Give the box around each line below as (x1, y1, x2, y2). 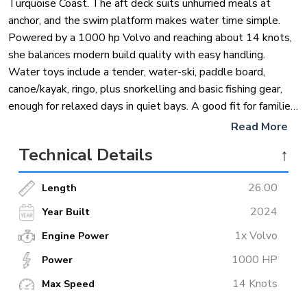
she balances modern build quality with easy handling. (8, 47, 265, 63)
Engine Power (42, 229, 109, 243)
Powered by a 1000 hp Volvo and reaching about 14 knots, (8, 30, 292, 46)
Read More (231, 119, 288, 135)
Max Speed (42, 277, 95, 291)
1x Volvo (234, 228, 278, 244)
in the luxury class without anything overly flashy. (8, 133, 243, 149)
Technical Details (19, 144, 153, 167)
